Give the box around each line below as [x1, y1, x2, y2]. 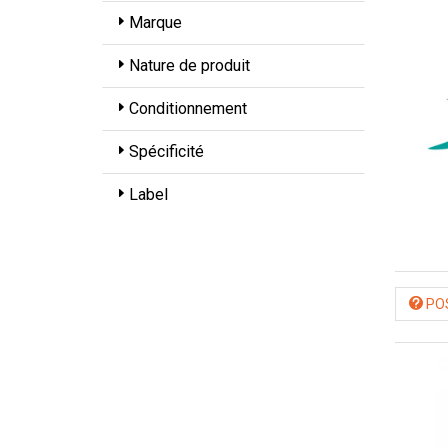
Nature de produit [129, 55, 250, 75]
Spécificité [129, 141, 204, 161]
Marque [129, 12, 182, 32]
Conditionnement [129, 98, 247, 118]
